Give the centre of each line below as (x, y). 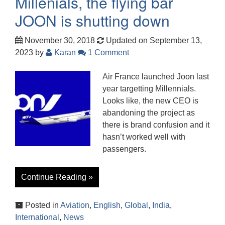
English (107, 205)
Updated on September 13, (153, 40)
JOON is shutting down (92, 20)
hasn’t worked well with (144, 137)
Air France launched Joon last (156, 76)
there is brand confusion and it (156, 125)
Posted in (42, 205)
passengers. (124, 149)
